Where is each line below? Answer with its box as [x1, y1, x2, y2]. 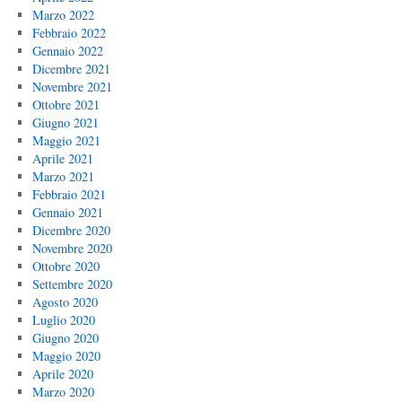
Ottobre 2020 [31, 258, 100, 275]
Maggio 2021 [31, 132, 100, 149]
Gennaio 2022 [31, 42, 103, 59]
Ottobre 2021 [31, 96, 100, 113]
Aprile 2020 [31, 365, 93, 382]
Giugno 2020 [31, 329, 99, 346]
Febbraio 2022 [31, 24, 106, 41]
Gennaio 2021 [31, 204, 103, 221]
